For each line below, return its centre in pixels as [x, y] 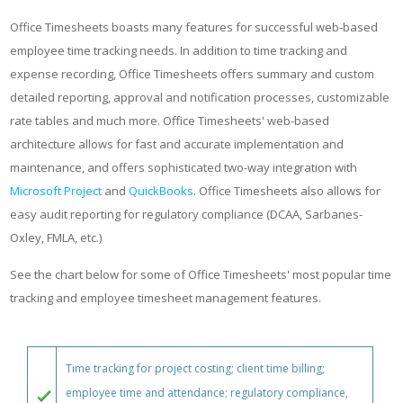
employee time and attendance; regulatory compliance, [207, 393]
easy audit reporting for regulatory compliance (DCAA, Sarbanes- [186, 214]
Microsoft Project [56, 191]
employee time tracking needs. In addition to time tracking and [179, 50]
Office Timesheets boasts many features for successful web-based [194, 27]
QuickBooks [161, 191]
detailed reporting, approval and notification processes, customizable [200, 97]
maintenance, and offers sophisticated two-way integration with [184, 167]
